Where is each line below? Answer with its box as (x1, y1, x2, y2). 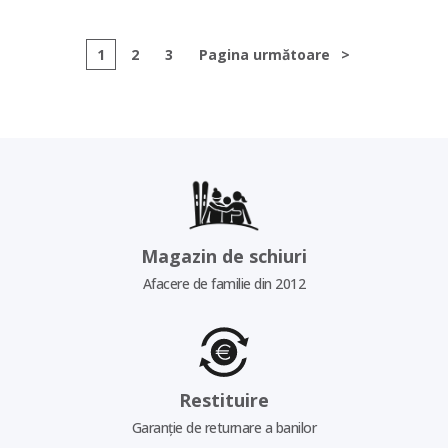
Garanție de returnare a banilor (131, 417, 317, 437)
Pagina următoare (199, 45, 330, 65)
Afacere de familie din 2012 (142, 273, 306, 293)
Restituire (179, 387, 269, 412)
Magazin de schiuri (141, 243, 307, 268)
